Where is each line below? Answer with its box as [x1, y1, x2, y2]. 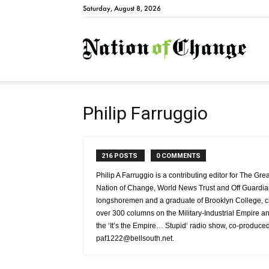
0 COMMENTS [156, 152, 201, 160]
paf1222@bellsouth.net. [96, 234, 174, 243]
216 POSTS [101, 152, 139, 160]
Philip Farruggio [83, 103, 208, 124]
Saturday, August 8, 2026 [83, 4, 161, 13]
